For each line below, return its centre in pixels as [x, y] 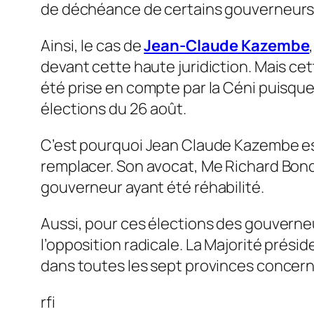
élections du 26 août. [114, 109]
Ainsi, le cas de [93, 46]
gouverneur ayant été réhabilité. [152, 187]
